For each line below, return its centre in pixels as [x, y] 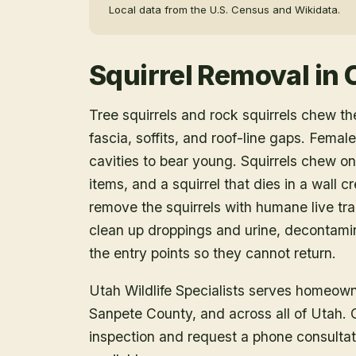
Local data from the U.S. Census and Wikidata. [224, 10]
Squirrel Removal [199, 75]
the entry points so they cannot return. [213, 253]
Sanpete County [141, 313]
